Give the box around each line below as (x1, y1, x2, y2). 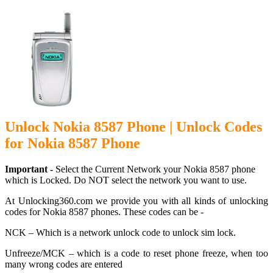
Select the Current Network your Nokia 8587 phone (53, 163, 255, 174)
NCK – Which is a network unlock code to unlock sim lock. (5, 227, 236, 238)
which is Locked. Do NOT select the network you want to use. (5, 174, 247, 185)
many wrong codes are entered (5, 258, 122, 269)
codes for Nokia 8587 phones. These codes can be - (5, 206, 204, 217)
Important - (5, 163, 53, 174)
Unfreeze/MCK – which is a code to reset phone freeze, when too (5, 247, 268, 258)
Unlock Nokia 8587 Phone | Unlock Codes (5, 118, 262, 135)
